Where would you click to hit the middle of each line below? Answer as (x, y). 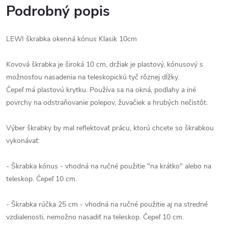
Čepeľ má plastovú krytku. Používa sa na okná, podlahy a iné (101, 90)
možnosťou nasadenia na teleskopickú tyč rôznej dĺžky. (93, 77)
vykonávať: (23, 141)
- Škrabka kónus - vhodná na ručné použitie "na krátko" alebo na (109, 166)
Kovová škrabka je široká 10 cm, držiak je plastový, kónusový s (105, 64)
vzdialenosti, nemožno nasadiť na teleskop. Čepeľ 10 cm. (95, 217)
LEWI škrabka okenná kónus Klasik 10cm (72, 39)
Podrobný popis (58, 11)
